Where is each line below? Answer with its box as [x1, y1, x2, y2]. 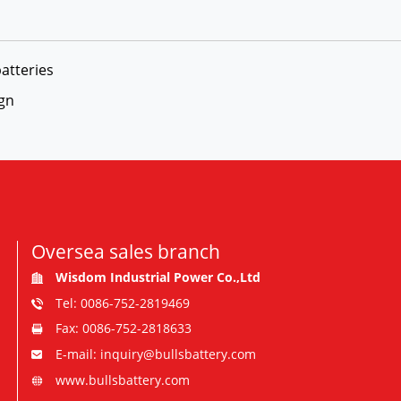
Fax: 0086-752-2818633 [55, 320, 192, 337]
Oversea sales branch [31, 239, 220, 264]
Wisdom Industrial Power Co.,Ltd [55, 268, 260, 286]
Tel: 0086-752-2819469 [55, 294, 190, 311]
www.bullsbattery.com [55, 371, 190, 389]
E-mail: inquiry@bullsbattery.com [55, 346, 256, 363]
